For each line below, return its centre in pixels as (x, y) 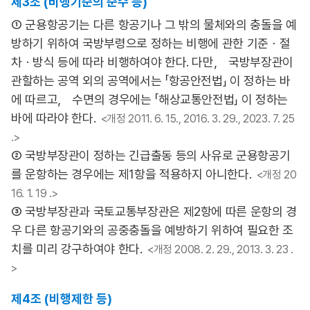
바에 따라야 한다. (54, 118)
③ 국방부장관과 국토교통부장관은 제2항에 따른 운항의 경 (154, 211)
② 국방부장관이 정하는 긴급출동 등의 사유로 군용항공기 (151, 155)
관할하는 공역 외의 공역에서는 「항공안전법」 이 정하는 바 (151, 81)
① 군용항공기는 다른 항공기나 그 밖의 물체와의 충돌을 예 (154, 25)
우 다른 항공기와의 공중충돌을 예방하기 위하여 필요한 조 (152, 230)
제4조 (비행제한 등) (62, 299)
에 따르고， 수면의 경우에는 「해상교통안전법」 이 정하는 (149, 99)
